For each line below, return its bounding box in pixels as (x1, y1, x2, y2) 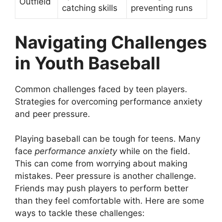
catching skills (62, 3, 117, 13)
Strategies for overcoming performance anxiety (15, 96, 202, 107)
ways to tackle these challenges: (15, 208, 145, 219)
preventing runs (131, 3, 193, 13)
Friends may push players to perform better (15, 183, 188, 194)
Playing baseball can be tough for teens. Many (15, 134, 200, 144)
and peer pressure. (15, 109, 90, 119)
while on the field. (117, 146, 190, 157)
